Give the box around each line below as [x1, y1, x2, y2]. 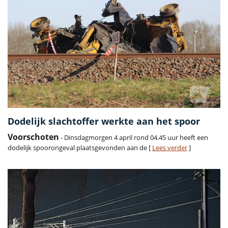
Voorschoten [8, 131, 59, 143]
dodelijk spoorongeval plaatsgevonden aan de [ [8, 143, 152, 153]
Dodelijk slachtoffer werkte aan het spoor [8, 115, 200, 128]
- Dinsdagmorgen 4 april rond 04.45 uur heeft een [59, 133, 208, 142]
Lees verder [152, 143, 187, 153]
